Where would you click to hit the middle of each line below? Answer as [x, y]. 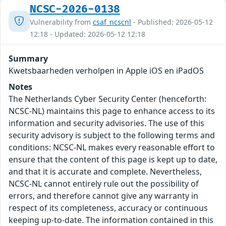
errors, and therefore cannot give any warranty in [103, 196]
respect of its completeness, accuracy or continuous [108, 208]
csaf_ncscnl [112, 22]
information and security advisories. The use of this [106, 123]
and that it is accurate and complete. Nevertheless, [105, 172]
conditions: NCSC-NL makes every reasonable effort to [112, 148]
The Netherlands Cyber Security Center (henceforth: [107, 99]
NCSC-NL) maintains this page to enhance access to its [112, 111]
